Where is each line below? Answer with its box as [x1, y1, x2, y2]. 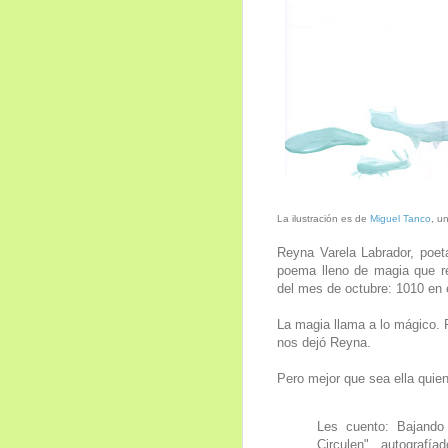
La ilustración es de [277, 212, 370, 224]
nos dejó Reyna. [277, 334, 371, 350]
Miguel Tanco [370, 212, 431, 224]
